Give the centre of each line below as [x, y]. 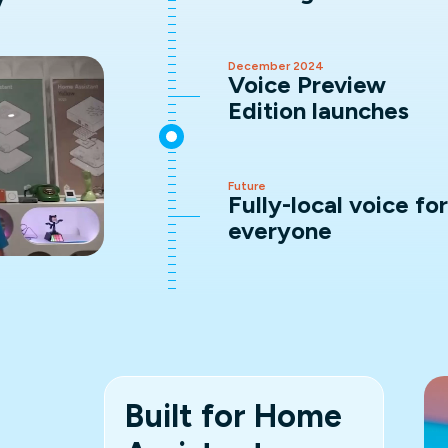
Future [247, 186]
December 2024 [276, 66]
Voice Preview [307, 84]
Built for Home [233, 416]
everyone [280, 230]
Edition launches [318, 110]
